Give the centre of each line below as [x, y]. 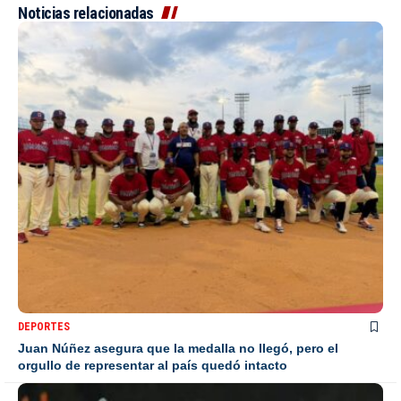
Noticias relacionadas [86, 13]
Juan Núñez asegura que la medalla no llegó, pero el [178, 349]
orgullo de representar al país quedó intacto [153, 366]
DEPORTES [44, 327]
